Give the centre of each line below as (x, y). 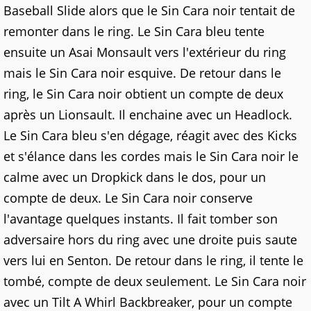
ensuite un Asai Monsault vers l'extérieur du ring (145, 52)
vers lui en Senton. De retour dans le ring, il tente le (153, 260)
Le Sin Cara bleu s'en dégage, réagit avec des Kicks (150, 135)
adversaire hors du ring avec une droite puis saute (150, 239)
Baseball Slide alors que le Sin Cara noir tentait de (149, 10)
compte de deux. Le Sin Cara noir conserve (128, 198)
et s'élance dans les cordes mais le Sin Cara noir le (151, 156)
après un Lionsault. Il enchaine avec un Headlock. (148, 115)
